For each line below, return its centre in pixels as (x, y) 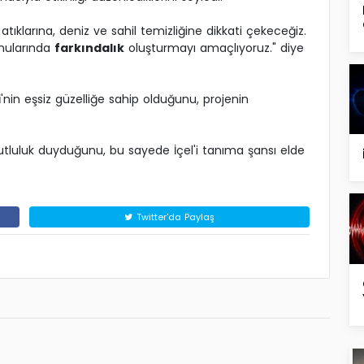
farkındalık (89, 48)
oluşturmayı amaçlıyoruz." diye (214, 48)
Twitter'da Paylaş (174, 217)
